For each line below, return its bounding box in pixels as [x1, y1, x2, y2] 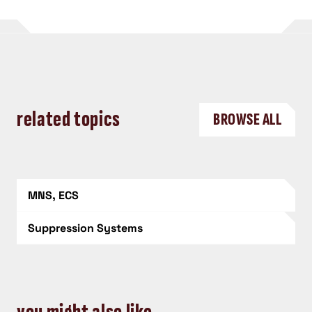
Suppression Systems [28, 220, 143, 235]
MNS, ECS [28, 187, 79, 203]
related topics [17, 106, 120, 134]
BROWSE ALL [213, 109, 281, 130]
